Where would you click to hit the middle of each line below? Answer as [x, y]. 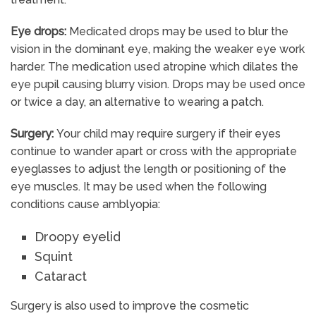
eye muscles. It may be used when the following [139, 187]
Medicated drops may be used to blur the [179, 32]
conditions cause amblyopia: [85, 205]
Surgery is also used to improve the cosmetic [130, 306]
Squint [54, 257]
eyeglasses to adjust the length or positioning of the [148, 169]
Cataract [61, 276]
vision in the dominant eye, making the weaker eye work [158, 49]
